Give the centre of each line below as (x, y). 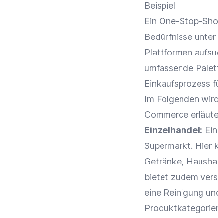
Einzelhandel (172, 130)
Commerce (166, 115)
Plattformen (168, 52)
